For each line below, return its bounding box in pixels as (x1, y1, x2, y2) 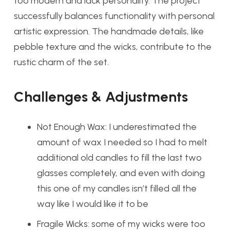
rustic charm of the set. (14, 56, 109, 68)
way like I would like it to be (37, 198, 148, 209)
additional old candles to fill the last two (37, 151, 202, 163)
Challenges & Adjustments (14, 88, 188, 105)
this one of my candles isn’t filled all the (37, 182, 197, 194)
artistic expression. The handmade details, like (14, 25, 204, 37)
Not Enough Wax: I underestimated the (37, 121, 197, 132)
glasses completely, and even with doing (37, 167, 205, 179)
